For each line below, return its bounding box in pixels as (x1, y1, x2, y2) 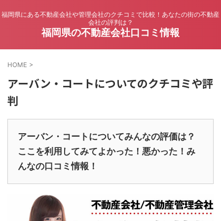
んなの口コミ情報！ (18, 161, 98, 171)
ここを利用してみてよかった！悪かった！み (18, 146, 195, 156)
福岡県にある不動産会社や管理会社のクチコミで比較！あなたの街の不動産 (1, 10, 220, 18)
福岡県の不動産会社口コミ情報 (41, 27, 180, 38)
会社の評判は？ (88, 18, 133, 26)
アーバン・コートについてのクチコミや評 (7, 75, 213, 91)
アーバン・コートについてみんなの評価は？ (18, 131, 195, 142)
